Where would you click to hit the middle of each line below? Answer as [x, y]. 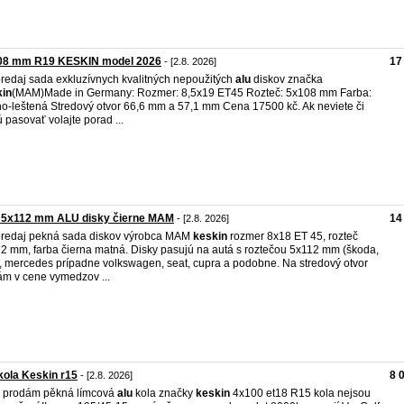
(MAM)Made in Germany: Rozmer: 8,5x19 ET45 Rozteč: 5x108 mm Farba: [192, 93]
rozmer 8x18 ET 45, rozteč [293, 236]
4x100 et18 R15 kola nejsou [300, 393]
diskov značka [287, 79]
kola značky [164, 393]
